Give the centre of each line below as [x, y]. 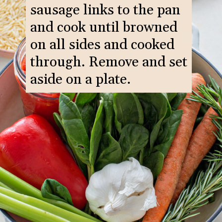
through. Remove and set [109, 63]
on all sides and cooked [102, 45]
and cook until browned [104, 28]
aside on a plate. [80, 80]
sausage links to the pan [105, 11]
